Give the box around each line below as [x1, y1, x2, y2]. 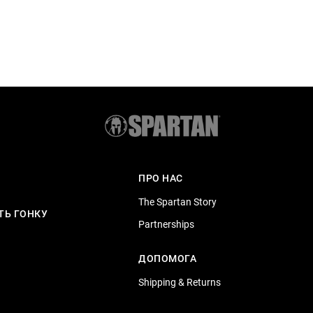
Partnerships [138, 219, 194, 230]
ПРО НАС [138, 173, 183, 184]
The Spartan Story [138, 196, 217, 208]
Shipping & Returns [138, 277, 221, 288]
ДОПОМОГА [138, 253, 197, 264]
